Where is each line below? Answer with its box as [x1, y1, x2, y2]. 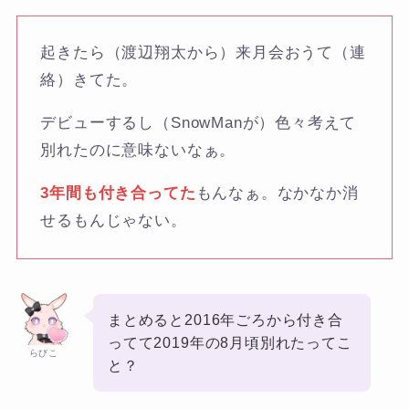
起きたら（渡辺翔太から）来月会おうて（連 [40, 44, 366, 62]
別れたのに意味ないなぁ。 [40, 142, 236, 160]
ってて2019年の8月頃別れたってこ [108, 334, 352, 351]
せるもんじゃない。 [40, 212, 187, 230]
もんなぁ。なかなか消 [195, 184, 359, 203]
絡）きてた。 [40, 71, 139, 89]
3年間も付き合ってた [40, 184, 196, 203]
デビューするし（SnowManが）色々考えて [40, 114, 357, 132]
